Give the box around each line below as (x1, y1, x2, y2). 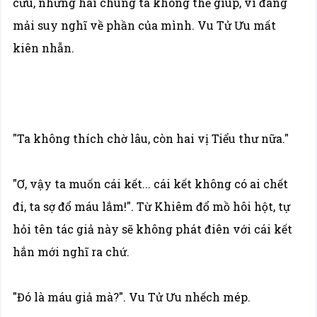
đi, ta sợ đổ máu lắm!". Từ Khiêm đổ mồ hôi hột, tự (13, 199, 291, 214)
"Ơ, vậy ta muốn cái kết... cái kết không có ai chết (13, 176, 289, 191)
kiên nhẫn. (13, 40, 75, 55)
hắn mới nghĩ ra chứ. (13, 244, 130, 259)
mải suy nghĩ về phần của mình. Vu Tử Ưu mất (13, 18, 277, 33)
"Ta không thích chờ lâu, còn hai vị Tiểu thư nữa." (13, 131, 289, 146)
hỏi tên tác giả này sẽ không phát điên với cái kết (13, 221, 293, 236)
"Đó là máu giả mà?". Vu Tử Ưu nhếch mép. (13, 289, 251, 304)
